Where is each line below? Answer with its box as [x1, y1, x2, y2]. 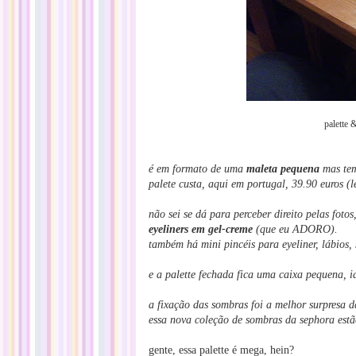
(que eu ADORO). [253, 223, 338, 235]
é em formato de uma [149, 163, 246, 175]
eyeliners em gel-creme [149, 223, 253, 235]
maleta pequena [246, 163, 323, 175]
